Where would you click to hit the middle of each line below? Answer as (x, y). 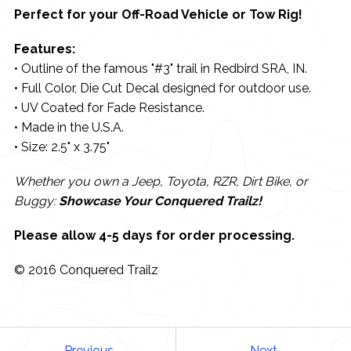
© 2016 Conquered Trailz (86, 270)
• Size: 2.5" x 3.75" (62, 147)
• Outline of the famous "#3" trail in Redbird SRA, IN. (160, 68)
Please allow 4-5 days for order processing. (154, 236)
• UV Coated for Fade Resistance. (109, 107)
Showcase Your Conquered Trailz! (160, 201)
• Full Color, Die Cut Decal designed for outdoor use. (162, 88)
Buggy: (36, 201)
